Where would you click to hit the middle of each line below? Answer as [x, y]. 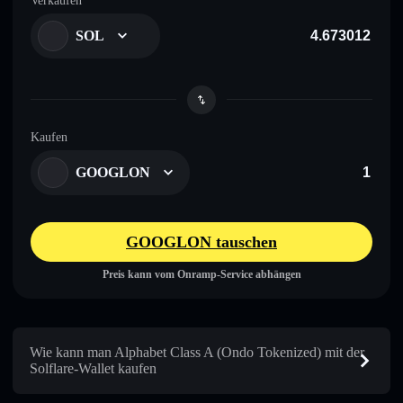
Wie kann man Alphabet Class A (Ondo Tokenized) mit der [197, 352]
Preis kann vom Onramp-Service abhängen [201, 274]
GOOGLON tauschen [201, 242]
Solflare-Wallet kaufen [93, 368]
